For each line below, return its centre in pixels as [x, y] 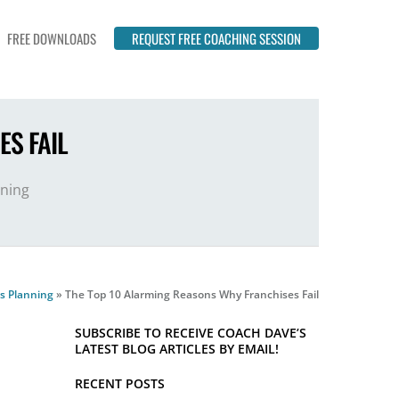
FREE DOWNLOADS [52, 38]
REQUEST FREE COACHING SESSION [216, 38]
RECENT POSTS [120, 383]
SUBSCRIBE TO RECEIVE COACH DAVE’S [191, 333]
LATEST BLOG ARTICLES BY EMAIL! [177, 349]
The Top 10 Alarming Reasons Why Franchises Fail [192, 294]
